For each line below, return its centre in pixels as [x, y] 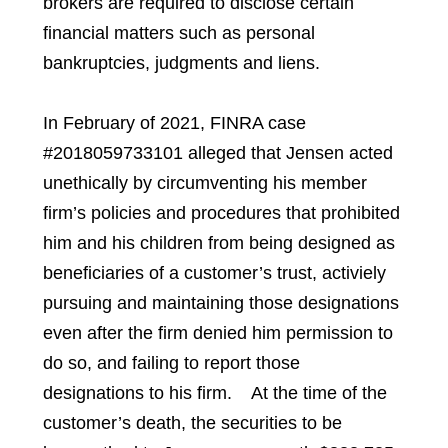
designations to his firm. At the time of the [214, 393]
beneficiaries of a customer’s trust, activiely [214, 273]
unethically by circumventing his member [204, 183]
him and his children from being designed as [218, 243]
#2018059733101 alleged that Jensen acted [217, 153]
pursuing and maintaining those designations [220, 303]
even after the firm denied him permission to [217, 333]
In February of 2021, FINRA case [174, 123]
